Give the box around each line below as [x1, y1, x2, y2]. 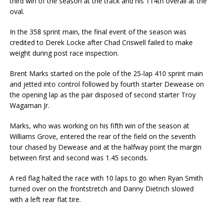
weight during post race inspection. [10, 48, 119, 58]
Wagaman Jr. [10, 101, 49, 110]
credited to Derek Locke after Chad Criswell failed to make [10, 38, 193, 47]
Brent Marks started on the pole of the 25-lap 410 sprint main [10, 69, 203, 78]
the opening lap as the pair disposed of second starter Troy [10, 90, 196, 100]
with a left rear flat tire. [10, 195, 81, 204]
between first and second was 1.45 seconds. [10, 153, 148, 163]
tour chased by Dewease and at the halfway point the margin [10, 142, 201, 152]
